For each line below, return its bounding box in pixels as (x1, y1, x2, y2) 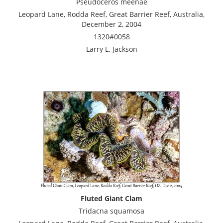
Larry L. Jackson (86, 44, 137, 54)
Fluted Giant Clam (81, 193, 142, 203)
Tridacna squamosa (79, 206, 144, 216)
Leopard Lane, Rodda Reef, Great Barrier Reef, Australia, (18, 9, 205, 19)
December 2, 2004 (82, 19, 141, 29)
